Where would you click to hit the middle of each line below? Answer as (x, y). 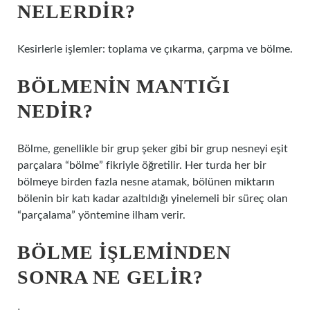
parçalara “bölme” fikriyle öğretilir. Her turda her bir (142, 165)
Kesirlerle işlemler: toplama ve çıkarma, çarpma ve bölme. (155, 49)
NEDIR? (55, 111)
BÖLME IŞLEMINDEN (124, 252)
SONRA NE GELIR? (110, 277)
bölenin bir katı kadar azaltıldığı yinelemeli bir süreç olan (153, 199)
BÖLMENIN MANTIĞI (124, 86)
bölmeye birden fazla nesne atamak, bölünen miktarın (146, 182)
